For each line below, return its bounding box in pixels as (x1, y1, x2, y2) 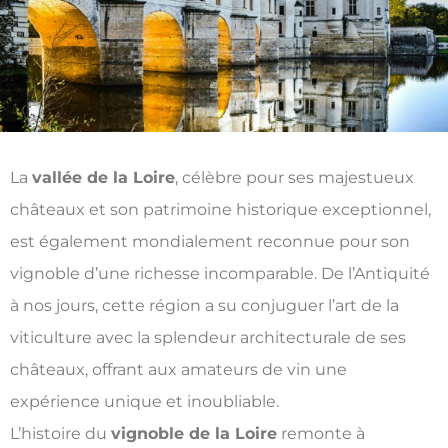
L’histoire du (10, 424, 111, 444)
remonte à (277, 424, 365, 444)
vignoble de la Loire (111, 424, 277, 444)
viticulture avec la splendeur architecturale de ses (10, 328, 406, 348)
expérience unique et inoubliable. (10, 392, 279, 412)
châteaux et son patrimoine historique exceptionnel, (10, 200, 431, 220)
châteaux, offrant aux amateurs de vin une (10, 360, 347, 380)
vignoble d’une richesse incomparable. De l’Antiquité (10, 264, 430, 284)
